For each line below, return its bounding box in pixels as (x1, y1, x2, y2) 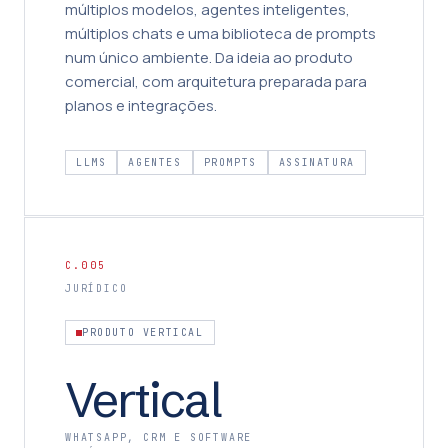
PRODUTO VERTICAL (82, 326, 204, 339)
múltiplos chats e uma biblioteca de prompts (65, 23, 376, 44)
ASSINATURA (278, 156, 355, 169)
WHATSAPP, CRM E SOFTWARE (65, 431, 253, 444)
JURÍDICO (65, 282, 128, 295)
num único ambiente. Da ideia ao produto (65, 47, 353, 68)
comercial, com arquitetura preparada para (65, 71, 367, 92)
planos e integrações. (65, 95, 217, 116)
